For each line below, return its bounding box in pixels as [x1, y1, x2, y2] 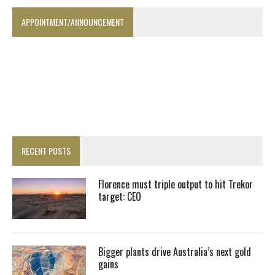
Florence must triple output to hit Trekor [98, 176, 253, 192]
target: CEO [98, 188, 141, 204]
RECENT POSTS [21, 144, 71, 157]
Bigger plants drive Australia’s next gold [98, 244, 251, 259]
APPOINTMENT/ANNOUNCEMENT [21, 15, 124, 28]
